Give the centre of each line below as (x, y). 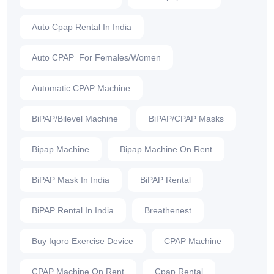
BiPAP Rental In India (73, 211)
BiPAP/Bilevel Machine (75, 119)
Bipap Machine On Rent (166, 150)
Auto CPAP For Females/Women (96, 58)
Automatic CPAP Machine (81, 88)
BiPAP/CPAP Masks (186, 119)
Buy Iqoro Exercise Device (83, 241)
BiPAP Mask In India (71, 180)
